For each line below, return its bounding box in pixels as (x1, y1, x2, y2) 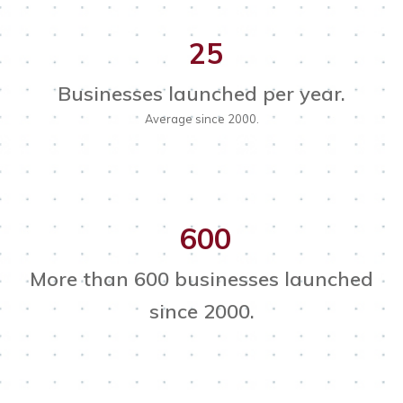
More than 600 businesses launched (30, 266, 373, 292)
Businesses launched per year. (58, 81, 345, 107)
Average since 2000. (144, 112, 259, 127)
